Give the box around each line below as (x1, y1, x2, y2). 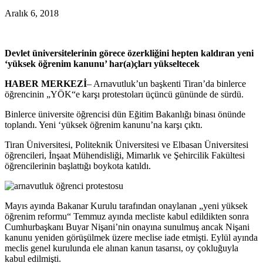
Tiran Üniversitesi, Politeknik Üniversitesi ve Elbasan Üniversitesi (5, 140, 248, 150)
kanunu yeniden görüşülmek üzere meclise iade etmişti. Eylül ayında (5, 232, 258, 243)
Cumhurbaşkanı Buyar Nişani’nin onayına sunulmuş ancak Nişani (5, 222, 249, 232)
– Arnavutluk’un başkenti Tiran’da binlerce (87, 79, 246, 89)
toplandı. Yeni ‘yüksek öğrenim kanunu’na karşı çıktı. (5, 120, 203, 130)
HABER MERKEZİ (5, 79, 87, 89)
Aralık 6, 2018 (5, 8, 59, 19)
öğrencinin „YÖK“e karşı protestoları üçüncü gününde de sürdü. (5, 89, 244, 100)
